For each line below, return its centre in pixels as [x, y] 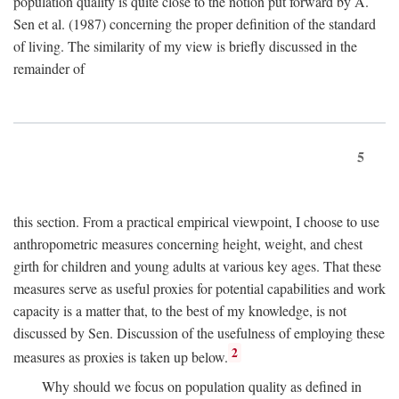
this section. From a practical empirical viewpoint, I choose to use [196, 221]
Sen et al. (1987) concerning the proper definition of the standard [195, 23]
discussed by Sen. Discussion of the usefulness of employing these [199, 332]
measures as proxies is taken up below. [121, 357]
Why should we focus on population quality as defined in [202, 387]
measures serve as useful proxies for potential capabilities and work [199, 288]
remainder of [49, 68]
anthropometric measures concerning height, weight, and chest [188, 243]
